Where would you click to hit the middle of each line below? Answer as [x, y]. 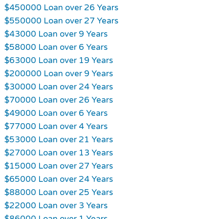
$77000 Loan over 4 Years [56, 126]
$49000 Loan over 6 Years [56, 113]
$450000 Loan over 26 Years [61, 7]
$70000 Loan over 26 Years [58, 100]
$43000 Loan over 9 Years [56, 34]
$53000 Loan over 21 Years [58, 139]
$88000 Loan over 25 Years [58, 192]
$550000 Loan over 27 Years [61, 21]
